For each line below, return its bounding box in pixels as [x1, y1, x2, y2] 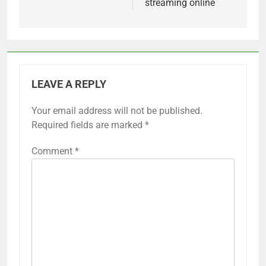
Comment [31, 145, 75, 157]
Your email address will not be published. [31, 104, 202, 116]
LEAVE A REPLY [31, 78, 106, 90]
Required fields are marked [31, 119, 145, 131]
